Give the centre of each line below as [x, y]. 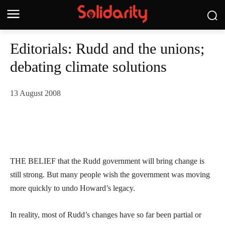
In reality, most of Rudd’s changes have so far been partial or [106, 215]
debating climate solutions [88, 67]
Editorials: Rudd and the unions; [107, 48]
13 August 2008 [35, 93]
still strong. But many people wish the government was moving [110, 175]
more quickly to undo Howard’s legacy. [73, 188]
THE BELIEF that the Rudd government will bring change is [107, 161]
